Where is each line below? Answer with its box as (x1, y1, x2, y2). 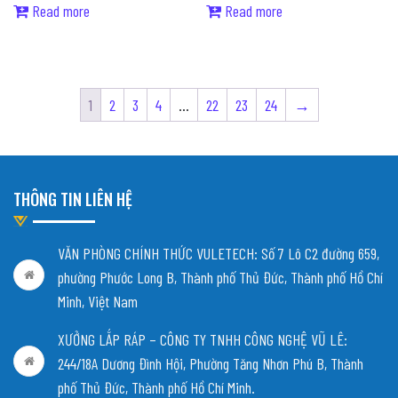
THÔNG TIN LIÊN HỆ (13, 187, 132, 211)
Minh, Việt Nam (58, 291, 138, 311)
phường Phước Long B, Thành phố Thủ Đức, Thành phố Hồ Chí (58, 267, 383, 287)
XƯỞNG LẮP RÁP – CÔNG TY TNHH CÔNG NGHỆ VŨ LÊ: (58, 329, 347, 349)
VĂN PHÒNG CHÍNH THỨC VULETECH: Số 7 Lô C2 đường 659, (58, 243, 379, 263)
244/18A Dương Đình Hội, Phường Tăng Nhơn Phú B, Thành (58, 353, 363, 373)
